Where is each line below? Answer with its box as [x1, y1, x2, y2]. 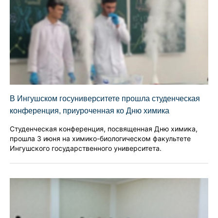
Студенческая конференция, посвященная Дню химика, [10, 125, 198, 133]
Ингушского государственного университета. [10, 144, 162, 153]
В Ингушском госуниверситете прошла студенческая [10, 94, 200, 103]
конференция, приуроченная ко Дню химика [10, 107, 169, 115]
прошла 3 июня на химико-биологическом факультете [10, 134, 191, 143]
